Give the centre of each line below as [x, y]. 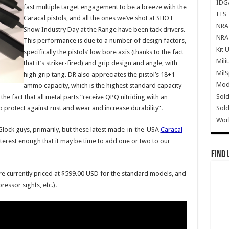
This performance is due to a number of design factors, [105, 41]
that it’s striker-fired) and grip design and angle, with [100, 63]
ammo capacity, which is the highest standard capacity [102, 86]
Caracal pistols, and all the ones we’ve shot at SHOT [98, 18]
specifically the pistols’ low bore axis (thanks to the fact [103, 52]
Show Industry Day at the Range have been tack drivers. [104, 29]
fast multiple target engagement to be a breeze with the [105, 7]
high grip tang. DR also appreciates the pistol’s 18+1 [99, 74]
